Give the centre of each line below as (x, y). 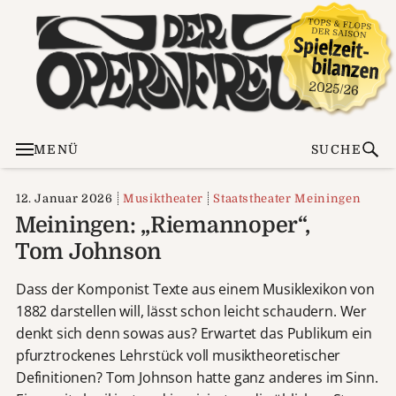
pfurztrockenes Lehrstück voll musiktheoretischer (178, 355)
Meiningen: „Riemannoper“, (162, 225)
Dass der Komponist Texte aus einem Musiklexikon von (195, 289)
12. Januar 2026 (64, 198)
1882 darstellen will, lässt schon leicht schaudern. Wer (191, 311)
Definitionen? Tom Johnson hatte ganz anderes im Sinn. (197, 377)
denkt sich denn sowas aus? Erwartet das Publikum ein (194, 333)
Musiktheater (163, 198)
